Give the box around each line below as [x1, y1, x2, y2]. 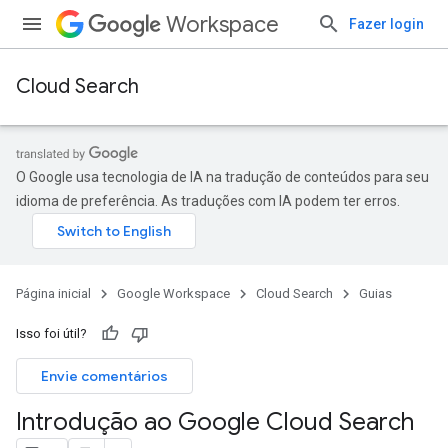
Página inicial [16, 286, 91, 301]
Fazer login [349, 16, 424, 32]
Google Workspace [117, 286, 230, 301]
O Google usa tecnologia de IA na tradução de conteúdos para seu [16, 169, 429, 185]
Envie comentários [41, 367, 168, 385]
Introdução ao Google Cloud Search [16, 407, 414, 437]
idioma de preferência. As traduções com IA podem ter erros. [16, 193, 400, 209]
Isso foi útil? [16, 326, 87, 341]
